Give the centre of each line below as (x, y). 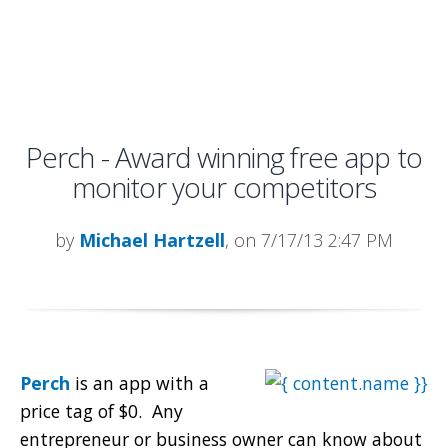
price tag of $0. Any (101, 411)
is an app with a (139, 383)
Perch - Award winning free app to (224, 157)
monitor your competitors (224, 187)
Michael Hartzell (152, 240)
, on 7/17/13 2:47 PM (309, 240)
